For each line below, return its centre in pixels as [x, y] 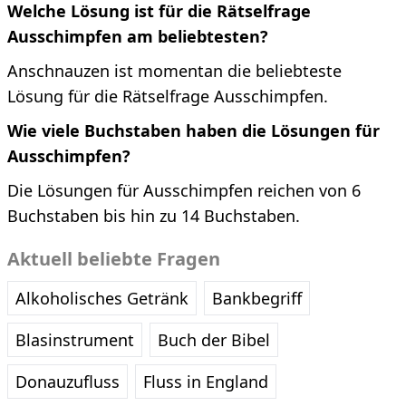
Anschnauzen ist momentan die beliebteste [174, 71]
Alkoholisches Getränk [102, 299]
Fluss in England [206, 382]
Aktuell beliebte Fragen [114, 259]
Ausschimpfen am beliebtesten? [138, 37]
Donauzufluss [68, 382]
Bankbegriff [257, 299]
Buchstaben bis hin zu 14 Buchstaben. [154, 216]
